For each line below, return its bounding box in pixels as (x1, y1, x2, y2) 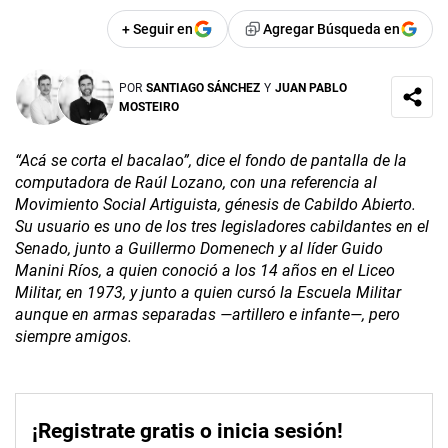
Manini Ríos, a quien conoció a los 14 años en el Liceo (15, 260, 395, 280)
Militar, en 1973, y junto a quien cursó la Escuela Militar (15, 282, 401, 302)
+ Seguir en (122, 20, 193, 37)
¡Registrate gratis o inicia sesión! (32, 418, 343, 443)
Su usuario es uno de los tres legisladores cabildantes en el (15, 216, 429, 236)
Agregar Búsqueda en (263, 20, 400, 37)
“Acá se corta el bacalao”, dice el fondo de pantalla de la (15, 150, 407, 170)
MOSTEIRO (118, 99, 179, 114)
